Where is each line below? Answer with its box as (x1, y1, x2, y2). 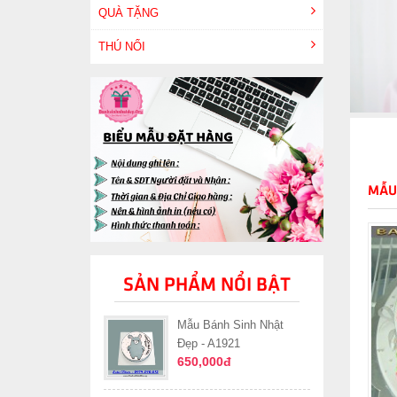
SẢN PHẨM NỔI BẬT (122, 277, 291, 296)
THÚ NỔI (98, 39, 145, 53)
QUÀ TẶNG (98, 5, 159, 19)
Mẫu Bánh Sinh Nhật (177, 318, 284, 332)
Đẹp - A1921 (177, 337, 240, 351)
